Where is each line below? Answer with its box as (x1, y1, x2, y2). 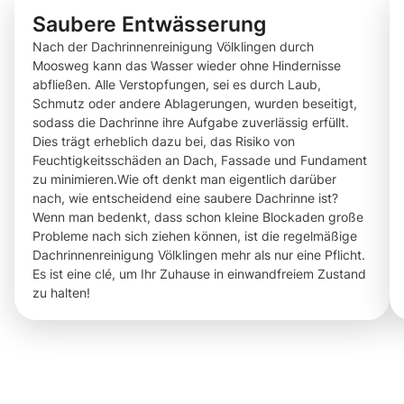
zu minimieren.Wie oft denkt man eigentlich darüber (32, 171, 336, 188)
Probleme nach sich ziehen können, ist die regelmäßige (32, 228, 357, 244)
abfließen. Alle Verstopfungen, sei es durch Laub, (32, 77, 321, 93)
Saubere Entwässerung (32, 12, 266, 37)
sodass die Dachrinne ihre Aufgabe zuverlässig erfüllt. (32, 115, 349, 131)
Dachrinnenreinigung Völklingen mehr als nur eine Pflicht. (32, 247, 365, 263)
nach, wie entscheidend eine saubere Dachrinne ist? (32, 190, 338, 207)
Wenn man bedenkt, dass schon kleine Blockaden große (32, 209, 363, 225)
